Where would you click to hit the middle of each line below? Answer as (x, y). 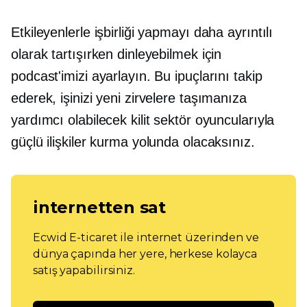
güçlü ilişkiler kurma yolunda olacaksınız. (133, 142)
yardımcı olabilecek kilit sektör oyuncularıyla (143, 120)
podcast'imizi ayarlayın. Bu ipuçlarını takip (137, 76)
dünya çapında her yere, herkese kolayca (145, 254)
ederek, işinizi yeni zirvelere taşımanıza (129, 98)
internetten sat (99, 208)
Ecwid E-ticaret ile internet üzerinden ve (146, 238)
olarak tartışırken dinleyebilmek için (116, 54)
